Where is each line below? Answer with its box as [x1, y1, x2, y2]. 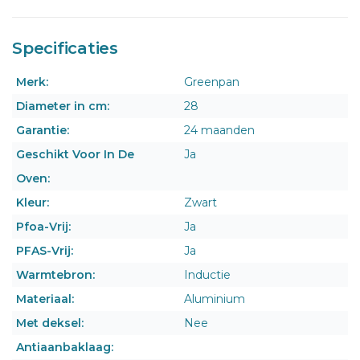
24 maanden [184, 122, 255, 137]
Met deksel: [16, 315, 84, 330]
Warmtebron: [16, 267, 95, 282]
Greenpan [184, 74, 239, 89]
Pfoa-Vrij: [16, 219, 71, 234]
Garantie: [16, 122, 69, 137]
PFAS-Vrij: [16, 243, 73, 258]
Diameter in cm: [16, 98, 109, 113]
